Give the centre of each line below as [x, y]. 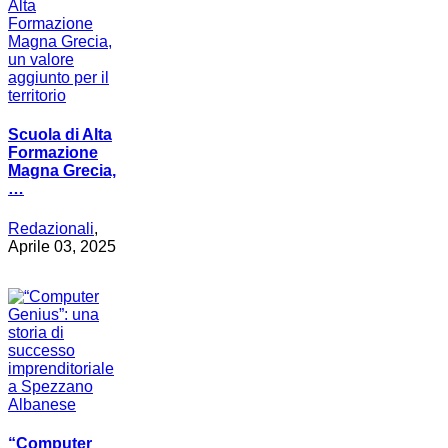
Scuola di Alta [60, 135]
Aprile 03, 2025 [62, 246]
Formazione [53, 153]
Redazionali [51, 228]
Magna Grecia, [62, 171]
